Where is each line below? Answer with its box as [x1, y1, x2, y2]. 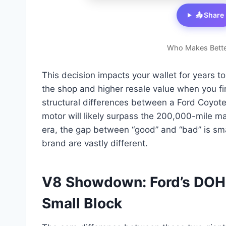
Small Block [42, 195, 122, 212]
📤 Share [195, 11, 224, 20]
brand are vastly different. [42, 138, 148, 149]
